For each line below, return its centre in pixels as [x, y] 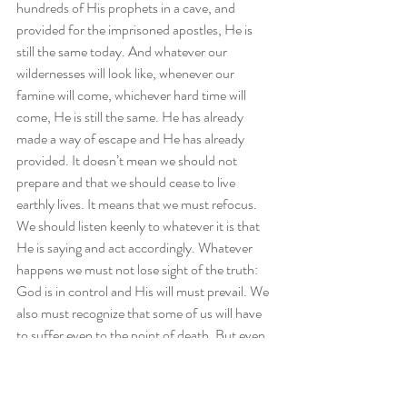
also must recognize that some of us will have [140, 313]
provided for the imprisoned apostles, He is [136, 30]
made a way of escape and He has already [132, 139]
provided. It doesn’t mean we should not [128, 160]
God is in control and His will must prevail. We [144, 291]
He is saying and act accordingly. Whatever [136, 248]
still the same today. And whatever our [123, 51]
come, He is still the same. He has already [131, 117]
